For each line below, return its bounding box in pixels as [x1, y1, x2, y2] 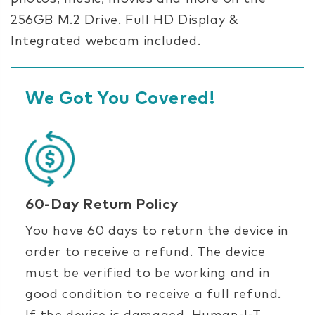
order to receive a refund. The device [25, 245, 266, 259]
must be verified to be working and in [25, 266, 271, 280]
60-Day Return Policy [25, 197, 179, 212]
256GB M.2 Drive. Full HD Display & [11, 13, 239, 27]
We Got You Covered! [25, 89, 215, 108]
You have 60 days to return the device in [25, 224, 290, 238]
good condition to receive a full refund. [25, 288, 282, 301]
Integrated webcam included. [11, 34, 205, 48]
